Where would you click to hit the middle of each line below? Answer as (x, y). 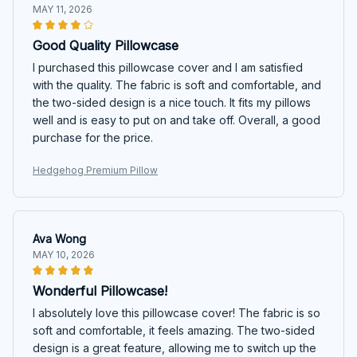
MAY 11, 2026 (63, 9)
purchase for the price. (93, 137)
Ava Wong (59, 238)
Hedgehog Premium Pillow (95, 170)
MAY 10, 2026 (64, 254)
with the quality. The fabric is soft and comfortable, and (177, 84)
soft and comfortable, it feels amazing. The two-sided (174, 330)
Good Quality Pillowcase (106, 45)
